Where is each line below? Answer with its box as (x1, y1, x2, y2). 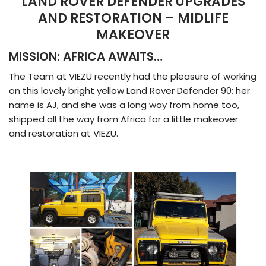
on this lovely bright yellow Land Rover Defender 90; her (9, 84, 250, 97)
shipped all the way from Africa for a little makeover (9, 112, 238, 125)
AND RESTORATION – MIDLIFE (37, 8, 229, 27)
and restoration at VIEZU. (9, 126, 118, 140)
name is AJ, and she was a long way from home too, (9, 98, 239, 111)
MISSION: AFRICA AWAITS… (9, 47, 163, 65)
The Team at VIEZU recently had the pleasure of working (9, 69, 256, 83)
